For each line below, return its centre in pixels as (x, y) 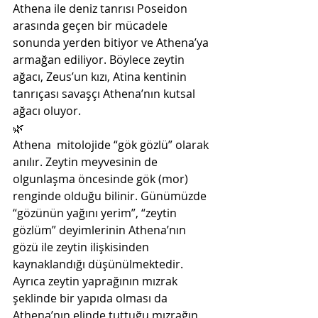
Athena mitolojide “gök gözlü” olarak (112, 145)
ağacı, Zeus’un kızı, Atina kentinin (103, 77)
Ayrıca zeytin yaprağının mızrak (97, 281)
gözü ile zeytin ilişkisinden (82, 247)
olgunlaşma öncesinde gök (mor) (102, 179)
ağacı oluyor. (48, 111)
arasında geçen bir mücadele (92, 26)
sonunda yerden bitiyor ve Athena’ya (114, 43)
